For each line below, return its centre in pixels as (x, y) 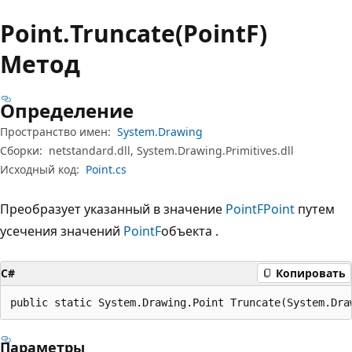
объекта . (190, 231)
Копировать (311, 273)
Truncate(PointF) (169, 33)
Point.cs (106, 169)
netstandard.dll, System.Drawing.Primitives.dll (171, 150)
